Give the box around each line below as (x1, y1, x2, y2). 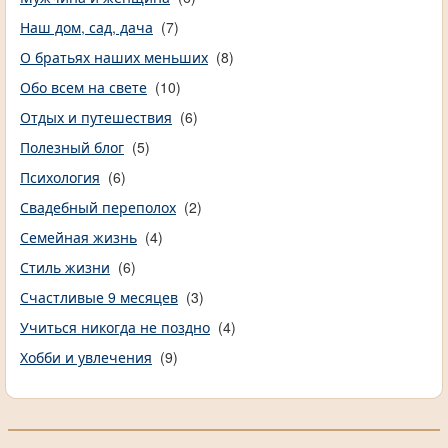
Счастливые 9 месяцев (20, 287, 178, 308)
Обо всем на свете (20, 77, 147, 98)
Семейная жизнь (20, 227, 137, 248)
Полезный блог (20, 137, 124, 158)
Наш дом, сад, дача (20, 17, 153, 38)
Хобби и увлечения (20, 347, 152, 368)
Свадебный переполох (20, 197, 176, 218)
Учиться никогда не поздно (20, 317, 210, 338)
